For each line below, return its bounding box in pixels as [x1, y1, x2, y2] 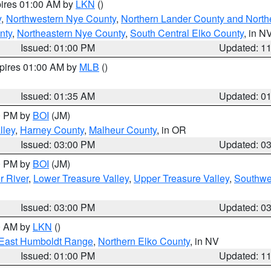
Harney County [20, 123, 84, 137]
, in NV [190, 234, 219, 248]
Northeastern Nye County [17, 26, 125, 40]
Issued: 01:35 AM [21, 89, 96, 103]
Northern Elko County [98, 234, 190, 248]
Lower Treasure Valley [33, 171, 129, 185]
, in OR [157, 123, 186, 137]
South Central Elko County [130, 26, 244, 40]
